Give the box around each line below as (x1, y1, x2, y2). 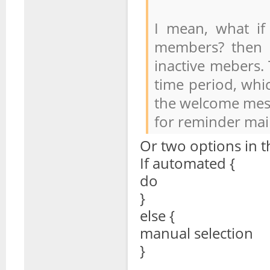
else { (140, 206, 175, 226)
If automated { (140, 153, 235, 174)
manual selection (140, 223, 253, 243)
